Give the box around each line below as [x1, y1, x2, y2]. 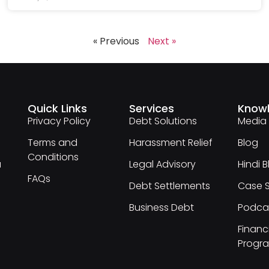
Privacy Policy [28, 113, 91, 128]
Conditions [28, 150, 79, 164]
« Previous [93, 34, 139, 49]
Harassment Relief [128, 135, 213, 150]
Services [128, 100, 174, 116]
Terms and [28, 135, 78, 150]
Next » [148, 34, 176, 49]
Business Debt [128, 200, 194, 214]
